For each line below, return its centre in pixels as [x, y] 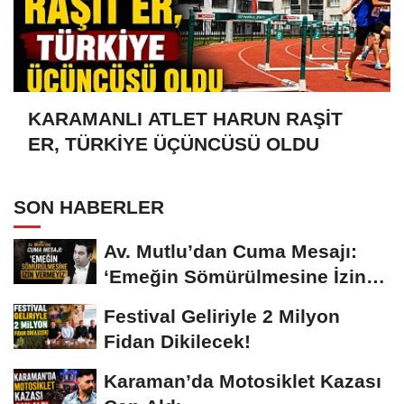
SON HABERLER [89, 207]
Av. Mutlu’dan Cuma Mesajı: [230, 252]
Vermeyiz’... [156, 302]
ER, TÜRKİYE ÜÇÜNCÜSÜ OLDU [174, 143]
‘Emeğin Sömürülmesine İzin [235, 277]
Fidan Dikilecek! [177, 342]
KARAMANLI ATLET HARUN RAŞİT [185, 118]
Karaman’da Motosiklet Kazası [243, 381]
